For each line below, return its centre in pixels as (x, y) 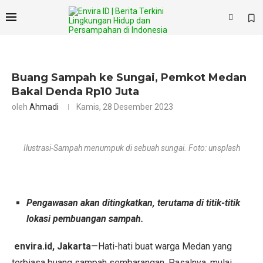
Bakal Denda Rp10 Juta (75, 92)
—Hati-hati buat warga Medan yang (161, 246)
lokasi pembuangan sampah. (85, 219)
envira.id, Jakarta (53, 246)
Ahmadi (44, 107)
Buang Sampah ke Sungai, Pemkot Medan (129, 77)
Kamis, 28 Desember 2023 (125, 107)
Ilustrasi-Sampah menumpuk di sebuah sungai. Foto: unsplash (131, 148)
